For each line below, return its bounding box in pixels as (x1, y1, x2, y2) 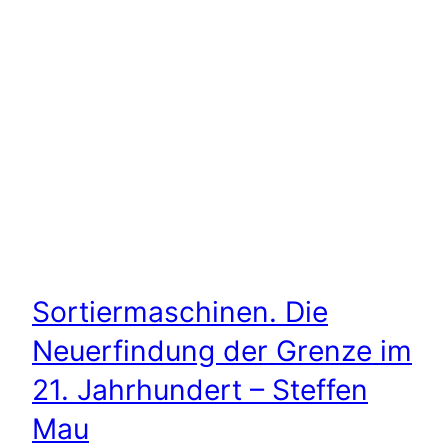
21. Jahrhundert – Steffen (32, 373, 368, 408)
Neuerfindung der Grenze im (32, 334, 412, 369)
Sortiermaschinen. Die (32, 295, 328, 330)
